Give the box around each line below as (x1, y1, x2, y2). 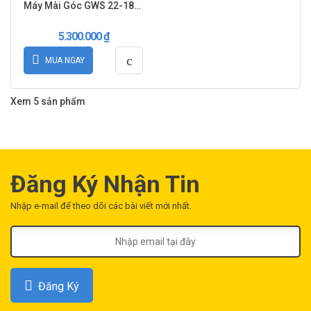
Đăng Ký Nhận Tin (10, 170, 200, 199)
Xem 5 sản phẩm (10, 96, 85, 108)
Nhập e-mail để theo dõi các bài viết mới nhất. (10, 201, 192, 212)
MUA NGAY (44, 56, 85, 66)
